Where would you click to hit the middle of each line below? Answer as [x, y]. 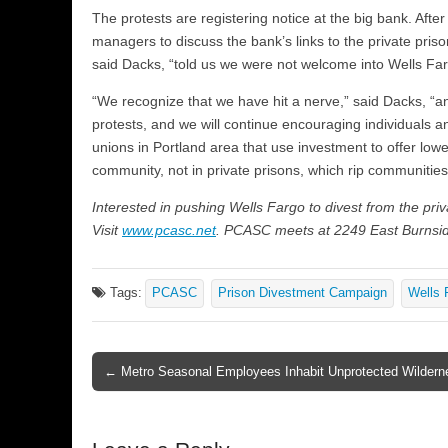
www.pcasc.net [169, 229]
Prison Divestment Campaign [302, 293]
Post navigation [147, 381]
